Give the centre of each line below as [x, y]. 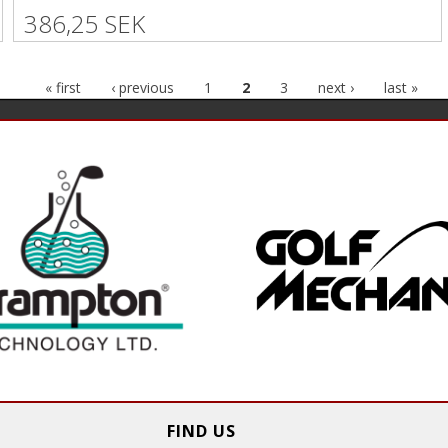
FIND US [201, 431]
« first [63, 88]
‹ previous [142, 88]
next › [336, 88]
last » [401, 88]
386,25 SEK [84, 24]
